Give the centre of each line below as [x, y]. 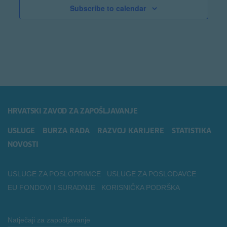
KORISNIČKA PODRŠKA [141, 187]
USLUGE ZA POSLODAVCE [152, 174]
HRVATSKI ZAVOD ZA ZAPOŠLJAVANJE [73, 111]
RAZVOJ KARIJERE [131, 131]
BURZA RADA [66, 131]
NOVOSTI [23, 145]
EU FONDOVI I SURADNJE [51, 187]
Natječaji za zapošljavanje [49, 220]
